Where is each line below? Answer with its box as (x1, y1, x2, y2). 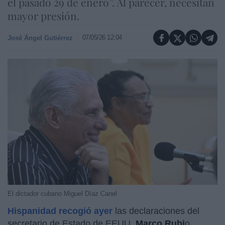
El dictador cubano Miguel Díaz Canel (8, 189, 117, 197)
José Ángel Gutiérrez (8, 34, 73, 42)
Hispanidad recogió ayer (8, 205, 113, 216)
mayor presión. (8, 9, 79, 23)
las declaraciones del (113, 205, 199, 216)
